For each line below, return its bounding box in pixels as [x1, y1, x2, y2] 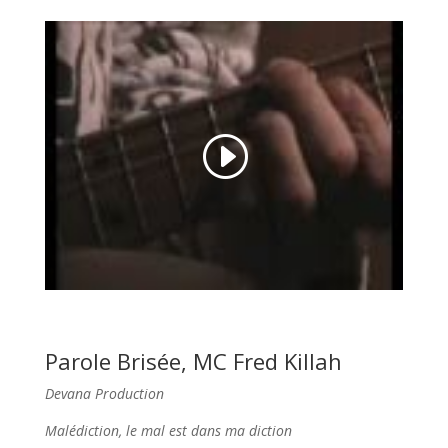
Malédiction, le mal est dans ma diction [44, 420, 292, 440]
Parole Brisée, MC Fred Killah [44, 345, 342, 376]
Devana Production [44, 383, 164, 403]
